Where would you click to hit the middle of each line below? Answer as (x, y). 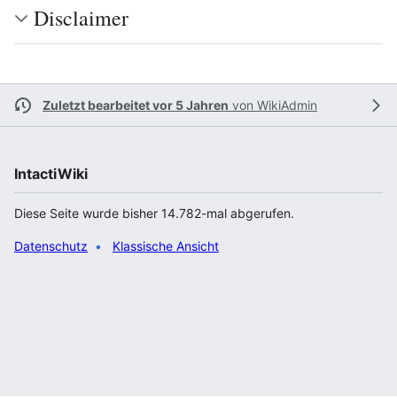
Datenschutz (51, 246)
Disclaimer (81, 18)
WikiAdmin (287, 105)
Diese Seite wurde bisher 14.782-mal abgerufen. (154, 213)
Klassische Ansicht (166, 246)
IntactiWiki (51, 174)
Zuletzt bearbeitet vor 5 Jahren (136, 105)
